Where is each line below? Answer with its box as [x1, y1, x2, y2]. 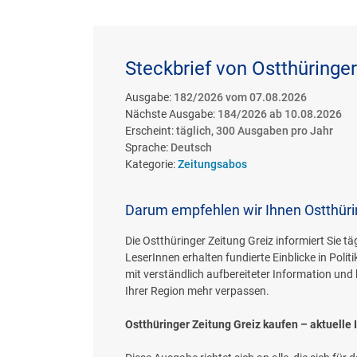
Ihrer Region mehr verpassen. [125, 284, 269, 298]
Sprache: [125, 141, 171, 155]
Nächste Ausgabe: [125, 108, 218, 121]
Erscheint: [125, 124, 176, 138]
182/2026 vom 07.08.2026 [174, 91, 307, 104]
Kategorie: [125, 158, 178, 171]
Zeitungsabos [178, 158, 247, 171]
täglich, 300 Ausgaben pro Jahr [176, 124, 333, 138]
